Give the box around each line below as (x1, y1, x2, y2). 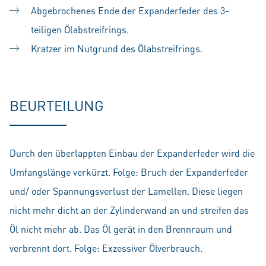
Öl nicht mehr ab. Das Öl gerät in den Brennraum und (9, 222, 232, 235)
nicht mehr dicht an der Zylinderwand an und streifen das (9, 203, 249, 216)
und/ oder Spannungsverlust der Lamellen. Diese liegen (9, 184, 243, 197)
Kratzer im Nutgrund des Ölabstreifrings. (31, 42, 202, 55)
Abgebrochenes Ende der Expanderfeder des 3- (31, 4, 229, 17)
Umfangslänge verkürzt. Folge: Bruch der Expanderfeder (9, 165, 248, 178)
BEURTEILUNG (9, 96, 104, 115)
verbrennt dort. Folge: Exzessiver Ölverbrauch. (9, 241, 202, 254)
